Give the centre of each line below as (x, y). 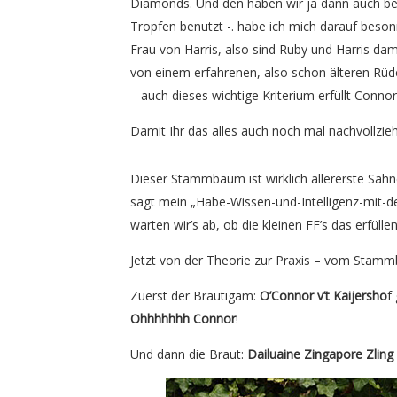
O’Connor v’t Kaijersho (323, 296)
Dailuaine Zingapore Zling (320, 354)
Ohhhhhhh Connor (183, 319)
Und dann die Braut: (189, 354)
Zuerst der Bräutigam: (195, 296)
